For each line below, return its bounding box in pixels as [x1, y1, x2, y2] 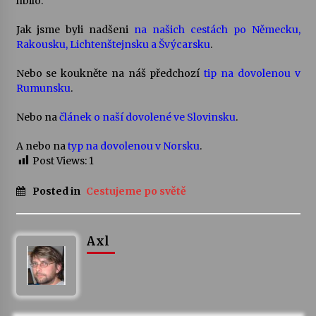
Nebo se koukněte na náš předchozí [16, 66, 205, 80]
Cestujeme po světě [85, 184, 186, 197]
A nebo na [16, 139, 68, 152]
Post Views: [32, 154, 87, 167]
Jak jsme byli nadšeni [16, 23, 134, 36]
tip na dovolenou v [204, 66, 300, 80]
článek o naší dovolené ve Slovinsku [59, 110, 236, 123]
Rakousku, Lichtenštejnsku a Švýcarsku [16, 37, 210, 51]
